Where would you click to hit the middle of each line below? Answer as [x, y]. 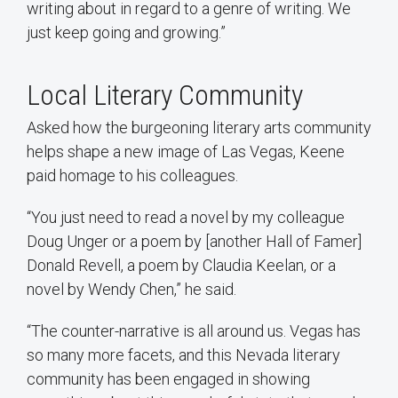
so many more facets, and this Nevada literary [183, 354]
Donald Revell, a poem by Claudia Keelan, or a [181, 265]
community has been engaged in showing [168, 378]
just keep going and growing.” [126, 32]
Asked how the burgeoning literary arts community [199, 127]
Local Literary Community [165, 95]
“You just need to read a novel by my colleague [186, 217]
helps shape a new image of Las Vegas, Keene [186, 151]
